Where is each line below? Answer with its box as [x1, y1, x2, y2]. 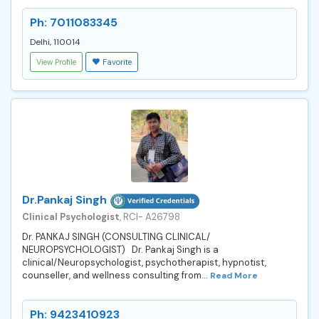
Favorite [103, 56, 132, 67]
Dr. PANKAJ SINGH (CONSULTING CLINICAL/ [22, 230, 210, 243]
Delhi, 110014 [30, 36, 80, 48]
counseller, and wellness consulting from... [22, 268, 210, 281]
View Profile [36, 56, 76, 67]
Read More [210, 269, 258, 281]
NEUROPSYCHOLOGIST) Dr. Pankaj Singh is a [22, 243, 219, 256]
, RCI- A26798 [120, 210, 180, 223]
